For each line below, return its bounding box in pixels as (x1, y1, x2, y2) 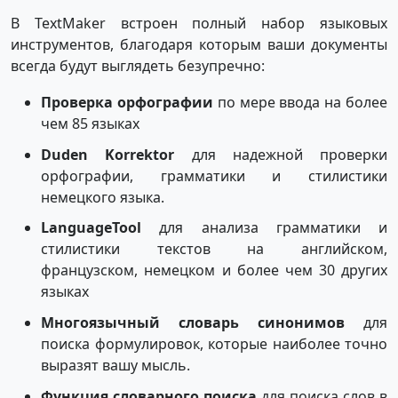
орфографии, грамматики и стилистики (41, 165, 387, 186)
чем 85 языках (41, 113, 140, 133)
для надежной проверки (174, 144, 388, 164)
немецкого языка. (41, 187, 165, 207)
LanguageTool (41, 218, 142, 238)
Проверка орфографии (41, 92, 214, 112)
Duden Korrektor (41, 144, 175, 164)
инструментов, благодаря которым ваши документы (11, 34, 387, 54)
